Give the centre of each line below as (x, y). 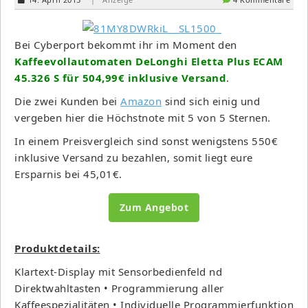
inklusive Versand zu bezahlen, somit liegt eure (134, 157)
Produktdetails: (57, 248)
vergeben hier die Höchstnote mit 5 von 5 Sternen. (143, 117)
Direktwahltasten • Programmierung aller (119, 288)
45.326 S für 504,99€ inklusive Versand (120, 77)
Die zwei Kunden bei (67, 101)
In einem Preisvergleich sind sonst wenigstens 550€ (146, 141)
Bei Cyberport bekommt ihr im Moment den (126, 44)
